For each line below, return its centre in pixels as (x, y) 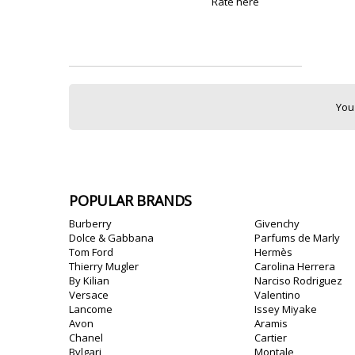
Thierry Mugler (104, 266)
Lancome (91, 309)
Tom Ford (91, 252)
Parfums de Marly (297, 238)
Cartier (271, 338)
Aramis (271, 323)
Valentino (277, 295)
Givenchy (277, 223)
